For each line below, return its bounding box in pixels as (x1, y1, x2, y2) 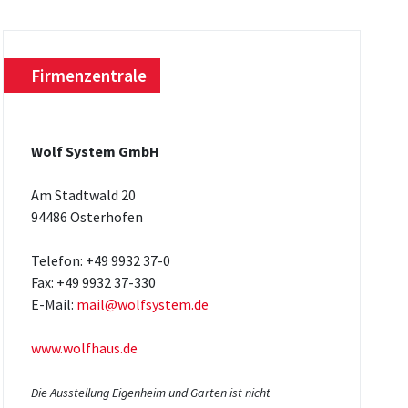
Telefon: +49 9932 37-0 (30, 250, 170, 270)
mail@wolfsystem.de (76, 294, 209, 313)
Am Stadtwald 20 (30, 185, 136, 204)
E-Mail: (30, 294, 76, 313)
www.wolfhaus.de (30, 338, 138, 357)
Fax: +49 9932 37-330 (30, 272, 156, 291)
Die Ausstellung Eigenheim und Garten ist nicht (30, 383, 270, 401)
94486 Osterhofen (30, 207, 143, 226)
